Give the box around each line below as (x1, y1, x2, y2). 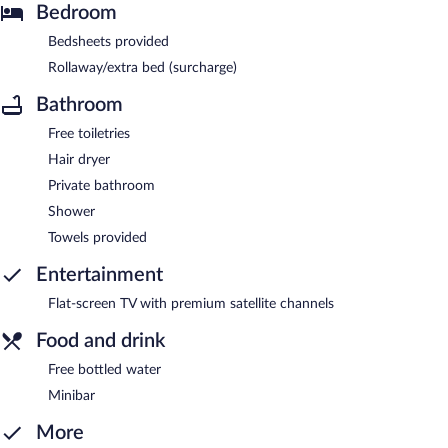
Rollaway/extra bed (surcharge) (48, 60, 237, 75)
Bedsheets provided (48, 34, 169, 49)
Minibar (48, 388, 95, 403)
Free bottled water (48, 362, 161, 377)
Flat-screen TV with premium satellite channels (48, 296, 334, 311)
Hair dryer (48, 152, 110, 167)
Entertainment (36, 264, 163, 285)
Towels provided (48, 230, 147, 245)
